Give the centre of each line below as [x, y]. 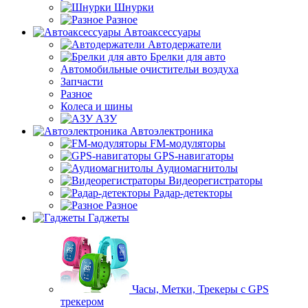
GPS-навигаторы [194, 156]
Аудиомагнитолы [197, 168]
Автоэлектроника [172, 131]
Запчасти [82, 81]
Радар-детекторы [193, 193]
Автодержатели [185, 44]
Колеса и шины [97, 106]
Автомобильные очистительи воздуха [150, 69]
